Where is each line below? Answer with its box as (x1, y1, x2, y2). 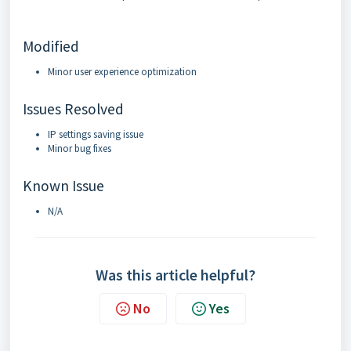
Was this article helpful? (96, 264, 255, 284)
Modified (23, 36, 79, 56)
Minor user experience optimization (48, 64, 197, 78)
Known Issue (23, 175, 104, 195)
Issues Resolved (23, 99, 124, 118)
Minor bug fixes (48, 141, 111, 155)
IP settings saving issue (48, 127, 143, 141)
